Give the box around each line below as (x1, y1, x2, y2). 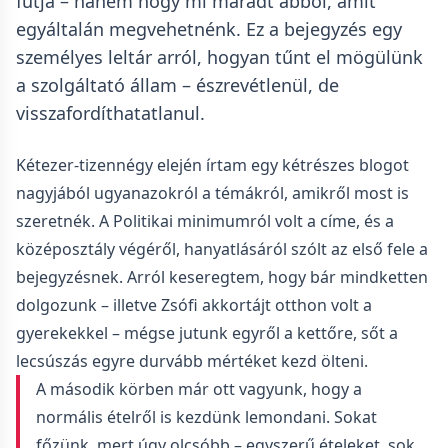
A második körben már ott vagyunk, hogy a (36, 378, 362, 400)
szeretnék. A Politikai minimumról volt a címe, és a (16, 210, 394, 232)
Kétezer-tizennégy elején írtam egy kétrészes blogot (16, 154, 409, 176)
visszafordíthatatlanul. (16, 101, 205, 125)
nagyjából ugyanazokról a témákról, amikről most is (16, 182, 409, 204)
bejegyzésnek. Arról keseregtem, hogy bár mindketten (16, 266, 428, 288)
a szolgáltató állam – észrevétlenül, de (16, 73, 339, 97)
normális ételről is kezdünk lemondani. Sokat (36, 406, 377, 428)
